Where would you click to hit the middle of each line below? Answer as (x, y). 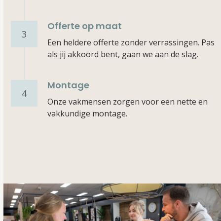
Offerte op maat (85, 26)
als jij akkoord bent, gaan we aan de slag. (123, 54)
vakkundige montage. (88, 113)
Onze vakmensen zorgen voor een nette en (128, 102)
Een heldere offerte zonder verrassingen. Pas (131, 42)
